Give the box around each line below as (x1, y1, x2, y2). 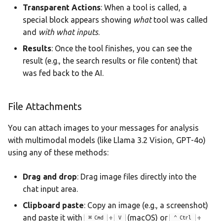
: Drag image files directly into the (77, 172, 196, 182)
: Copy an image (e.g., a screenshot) (84, 201, 208, 210)
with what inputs (38, 28, 98, 37)
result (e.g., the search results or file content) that (23, 56, 197, 66)
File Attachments (8, 101, 82, 112)
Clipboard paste (23, 201, 84, 210)
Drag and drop (23, 172, 77, 182)
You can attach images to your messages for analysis (8, 123, 199, 133)
